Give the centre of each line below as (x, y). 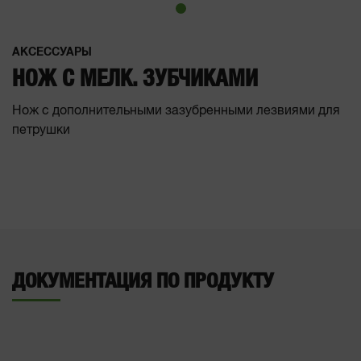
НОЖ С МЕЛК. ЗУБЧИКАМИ (135, 80)
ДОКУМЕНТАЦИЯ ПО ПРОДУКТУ (143, 281)
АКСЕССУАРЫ (52, 52)
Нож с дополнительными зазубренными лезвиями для (176, 111)
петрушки (41, 131)
